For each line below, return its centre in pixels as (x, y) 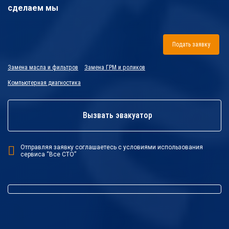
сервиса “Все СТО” (48, 154)
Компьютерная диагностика (44, 83)
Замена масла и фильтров (43, 67)
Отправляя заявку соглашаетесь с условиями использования (112, 147)
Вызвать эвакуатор (118, 115)
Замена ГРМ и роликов (115, 67)
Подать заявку (191, 44)
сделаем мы (33, 8)
